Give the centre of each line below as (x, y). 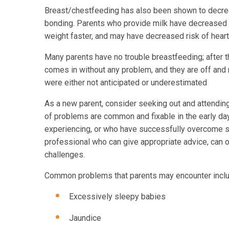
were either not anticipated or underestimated (126, 82)
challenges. (65, 154)
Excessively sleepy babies (117, 196)
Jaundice (85, 218)
